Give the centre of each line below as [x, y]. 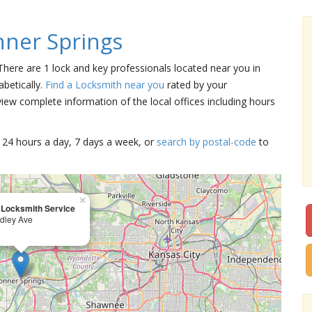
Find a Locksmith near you [105, 85]
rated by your [196, 85]
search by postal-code [206, 142]
